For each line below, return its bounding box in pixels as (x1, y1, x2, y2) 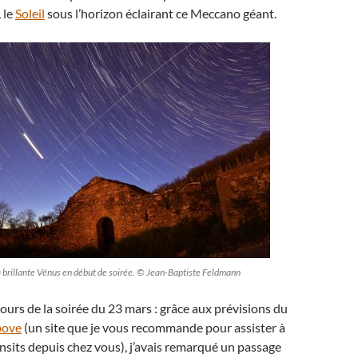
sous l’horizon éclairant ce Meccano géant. (45, 6, 276, 21)
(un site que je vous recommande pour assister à (22, 320, 285, 335)
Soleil (15, 6, 45, 21)
